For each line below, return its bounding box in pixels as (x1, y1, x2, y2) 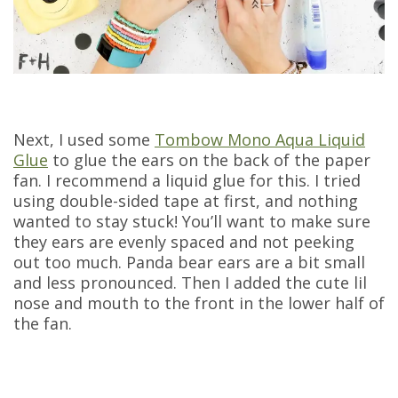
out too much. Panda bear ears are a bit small (13, 251, 365, 273)
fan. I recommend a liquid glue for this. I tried (13, 169, 361, 191)
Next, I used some (13, 128, 155, 150)
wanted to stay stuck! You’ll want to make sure (13, 210, 370, 232)
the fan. (13, 312, 72, 334)
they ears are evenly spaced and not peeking (13, 230, 354, 252)
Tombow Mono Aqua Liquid (155, 128, 365, 150)
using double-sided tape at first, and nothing (13, 189, 358, 211)
